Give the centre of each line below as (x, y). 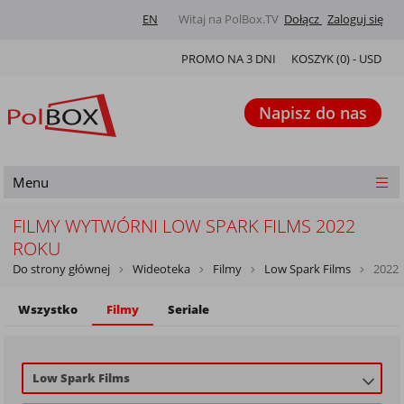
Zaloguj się (355, 19)
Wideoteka (162, 269)
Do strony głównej (62, 269)
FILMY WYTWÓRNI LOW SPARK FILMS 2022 (184, 226)
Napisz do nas (313, 113)
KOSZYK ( (316, 59)
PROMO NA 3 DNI (229, 59)
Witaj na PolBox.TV (229, 19)
